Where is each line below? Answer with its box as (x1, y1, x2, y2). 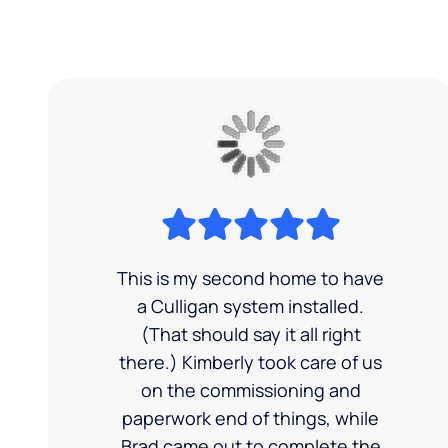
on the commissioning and (140, 377, 361, 402)
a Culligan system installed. (137, 293, 365, 318)
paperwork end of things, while (122, 405, 380, 430)
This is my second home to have (117, 265, 385, 290)
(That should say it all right (140, 321, 361, 346)
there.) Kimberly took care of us (119, 349, 383, 374)
